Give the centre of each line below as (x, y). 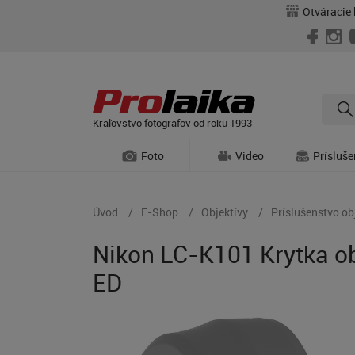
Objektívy (225, 212)
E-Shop (160, 212)
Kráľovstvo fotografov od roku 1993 (172, 122)
